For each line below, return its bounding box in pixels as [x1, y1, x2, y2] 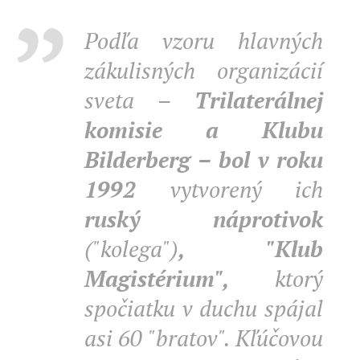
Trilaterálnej [194, 85, 323, 115]
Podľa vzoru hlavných [84, 26, 323, 55]
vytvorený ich [170, 174, 323, 204]
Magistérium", [84, 264, 275, 293]
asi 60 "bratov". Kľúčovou [84, 323, 323, 353]
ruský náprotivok [84, 204, 323, 234]
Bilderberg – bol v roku [84, 145, 323, 174]
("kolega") [84, 234, 178, 264]
